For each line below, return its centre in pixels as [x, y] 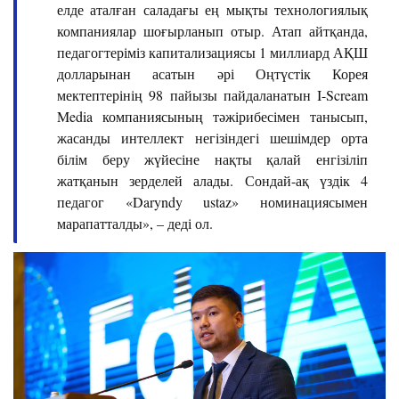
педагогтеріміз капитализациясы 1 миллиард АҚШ [212, 52]
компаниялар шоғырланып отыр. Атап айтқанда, [212, 30]
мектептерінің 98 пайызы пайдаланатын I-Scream [212, 94]
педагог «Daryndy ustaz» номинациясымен [212, 201]
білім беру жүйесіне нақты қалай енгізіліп [212, 159]
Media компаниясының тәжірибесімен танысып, [212, 116]
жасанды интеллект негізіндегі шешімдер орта [212, 137]
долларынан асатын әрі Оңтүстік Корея [212, 73]
